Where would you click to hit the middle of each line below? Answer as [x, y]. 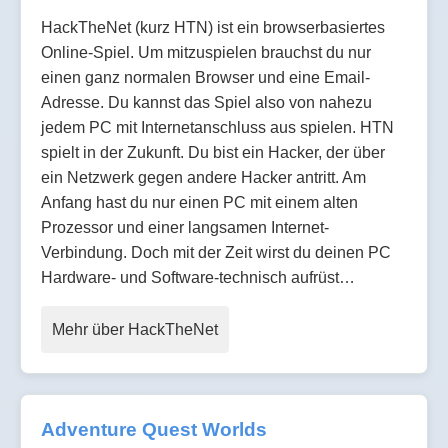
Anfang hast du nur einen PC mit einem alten [199, 203]
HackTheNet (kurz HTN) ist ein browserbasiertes [213, 28]
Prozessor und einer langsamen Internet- [185, 228]
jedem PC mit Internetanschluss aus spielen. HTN [217, 128]
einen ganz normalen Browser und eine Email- [205, 78]
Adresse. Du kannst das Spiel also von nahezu [206, 103]
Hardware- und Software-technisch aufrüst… [198, 278]
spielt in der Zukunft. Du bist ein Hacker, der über [213, 153]
